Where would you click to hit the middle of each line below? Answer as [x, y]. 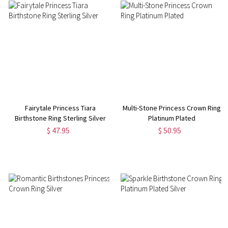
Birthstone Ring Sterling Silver [60, 118]
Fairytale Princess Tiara [60, 108]
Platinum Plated [172, 118]
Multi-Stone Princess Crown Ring [172, 108]
